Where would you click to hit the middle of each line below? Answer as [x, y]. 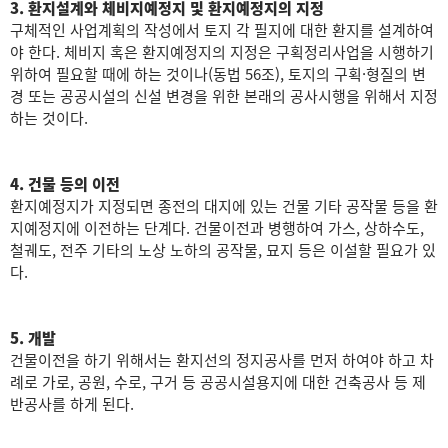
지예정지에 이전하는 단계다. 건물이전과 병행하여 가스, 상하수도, [217, 228]
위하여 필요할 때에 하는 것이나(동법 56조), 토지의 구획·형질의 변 [218, 74]
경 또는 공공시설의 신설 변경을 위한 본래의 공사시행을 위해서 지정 [224, 96]
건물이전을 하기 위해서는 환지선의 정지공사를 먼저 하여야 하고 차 [222, 360]
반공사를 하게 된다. [72, 404]
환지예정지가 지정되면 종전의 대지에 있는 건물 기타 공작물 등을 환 [224, 206]
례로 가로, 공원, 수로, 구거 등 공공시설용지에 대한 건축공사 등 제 [218, 382]
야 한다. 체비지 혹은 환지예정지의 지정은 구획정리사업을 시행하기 [222, 52]
